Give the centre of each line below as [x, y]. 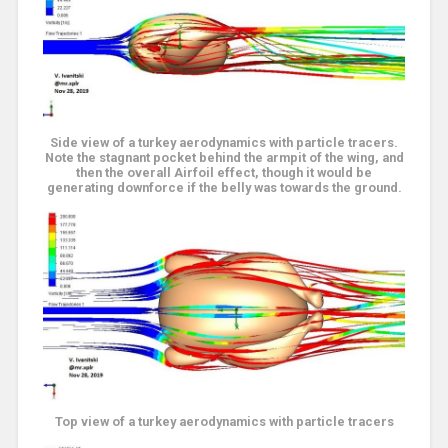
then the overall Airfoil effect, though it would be [224, 173]
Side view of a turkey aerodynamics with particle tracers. [224, 143]
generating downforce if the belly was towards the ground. [224, 188]
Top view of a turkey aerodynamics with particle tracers [224, 421]
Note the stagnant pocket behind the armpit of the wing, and [224, 158]
